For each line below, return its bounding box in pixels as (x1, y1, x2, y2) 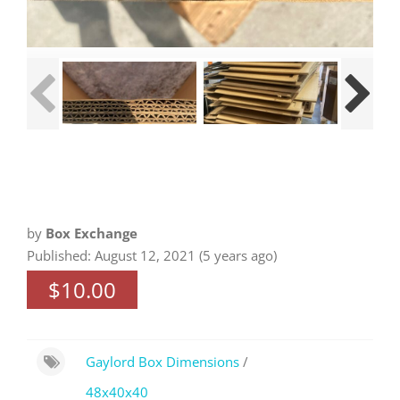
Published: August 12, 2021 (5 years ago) (27, 246, 277, 264)
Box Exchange (46, 223, 137, 242)
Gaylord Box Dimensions (85, 353, 239, 371)
